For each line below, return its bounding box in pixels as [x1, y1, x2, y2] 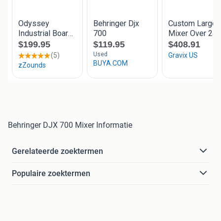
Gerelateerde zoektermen [12, 146, 103, 156]
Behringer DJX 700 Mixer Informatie [8, 120, 132, 130]
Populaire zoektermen [12, 168, 90, 178]
